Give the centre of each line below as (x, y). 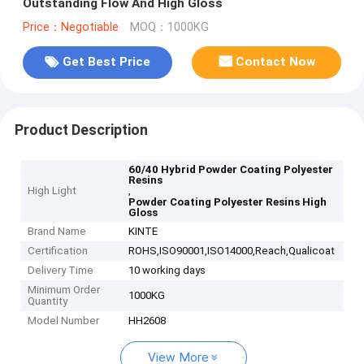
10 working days (167, 271)
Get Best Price (106, 62)
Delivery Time (61, 271)
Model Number (64, 321)
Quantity (48, 301)
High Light (52, 191)
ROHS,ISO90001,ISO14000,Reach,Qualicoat (232, 251)
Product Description (81, 130)
